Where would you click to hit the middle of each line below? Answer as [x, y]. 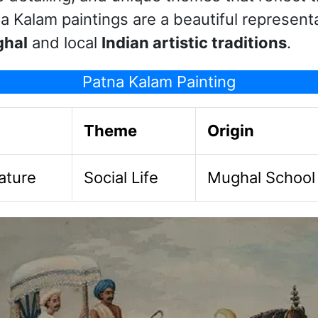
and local [64, 43]
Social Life [121, 177]
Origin [231, 130]
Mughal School [262, 177]
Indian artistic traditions [194, 43]
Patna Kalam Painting [159, 82]
